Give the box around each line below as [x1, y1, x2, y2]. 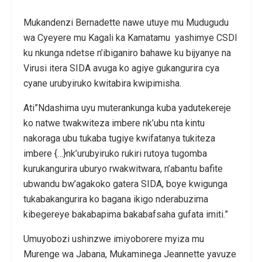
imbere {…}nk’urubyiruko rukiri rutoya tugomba [23, 148, 207, 160]
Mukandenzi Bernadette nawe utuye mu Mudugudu [23, 17, 229, 29]
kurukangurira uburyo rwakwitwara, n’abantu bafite [23, 163, 223, 175]
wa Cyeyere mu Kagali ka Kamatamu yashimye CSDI [23, 32, 237, 44]
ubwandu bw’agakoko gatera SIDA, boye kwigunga [23, 178, 227, 190]
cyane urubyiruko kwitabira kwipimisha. [23, 78, 181, 89]
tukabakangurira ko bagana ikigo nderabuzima [23, 194, 208, 205]
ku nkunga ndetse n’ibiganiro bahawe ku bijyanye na [23, 47, 231, 59]
